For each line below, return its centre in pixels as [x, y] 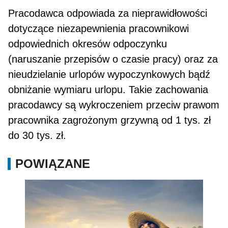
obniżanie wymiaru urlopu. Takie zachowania [108, 90]
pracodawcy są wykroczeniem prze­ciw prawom [114, 105]
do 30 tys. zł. [37, 136]
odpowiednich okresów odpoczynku [88, 44]
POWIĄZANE [53, 164]
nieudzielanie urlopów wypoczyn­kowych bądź [109, 75]
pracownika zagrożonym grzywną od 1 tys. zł [110, 120]
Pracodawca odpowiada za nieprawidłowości [108, 13]
